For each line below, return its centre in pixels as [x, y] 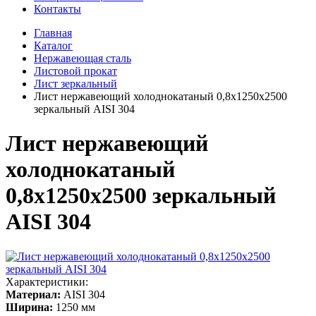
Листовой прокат [75, 71]
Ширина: [29, 307]
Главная [53, 33]
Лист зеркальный [75, 84]
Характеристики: [47, 281]
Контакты [57, 9]
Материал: [33, 294]
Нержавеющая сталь [83, 58]
